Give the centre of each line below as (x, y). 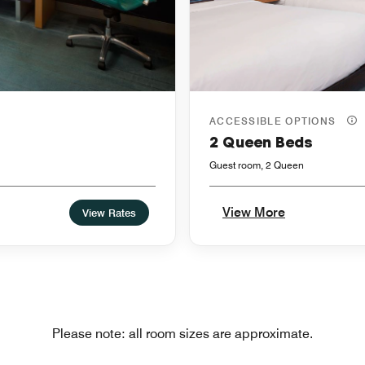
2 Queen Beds (261, 143)
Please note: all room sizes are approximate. (182, 334)
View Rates (109, 213)
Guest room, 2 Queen (257, 165)
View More (254, 213)
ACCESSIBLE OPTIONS (275, 121)
